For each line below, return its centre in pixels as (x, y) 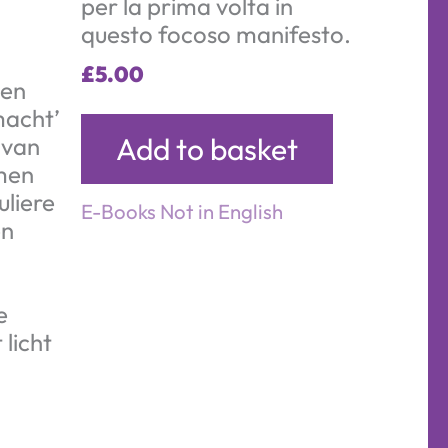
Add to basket (207, 148)
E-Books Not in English (182, 211)
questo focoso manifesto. (216, 33)
